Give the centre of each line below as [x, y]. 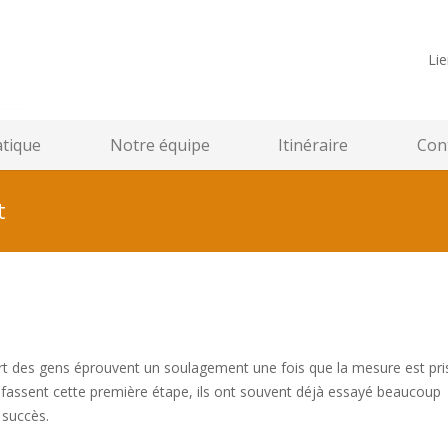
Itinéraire [313, 145]
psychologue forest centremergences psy [185, 415]
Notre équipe [159, 145]
